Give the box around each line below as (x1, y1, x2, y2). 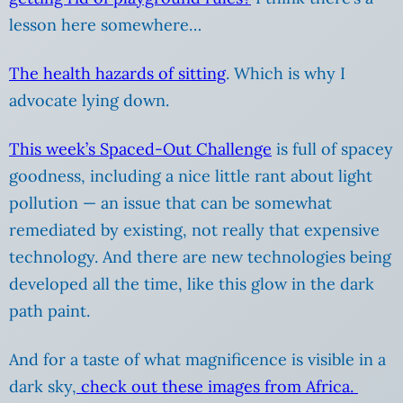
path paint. (9, 300, 90, 322)
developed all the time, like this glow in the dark (9, 273, 374, 295)
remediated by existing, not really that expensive (9, 219, 380, 241)
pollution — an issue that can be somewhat (9, 193, 332, 214)
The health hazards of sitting (9, 63, 226, 85)
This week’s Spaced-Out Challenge (9, 139, 272, 160)
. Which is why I (226, 63, 345, 85)
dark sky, (9, 376, 76, 398)
